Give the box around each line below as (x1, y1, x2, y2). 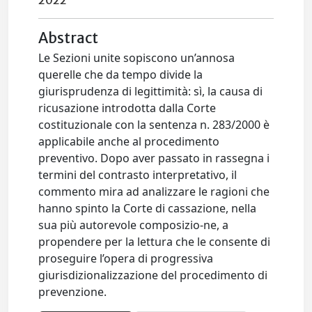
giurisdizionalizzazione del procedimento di (38, 267, 268, 283)
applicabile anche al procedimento (38, 134, 220, 149)
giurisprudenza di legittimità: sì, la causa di (38, 84, 263, 99)
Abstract (38, 29, 99, 47)
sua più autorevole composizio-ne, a (38, 217, 229, 233)
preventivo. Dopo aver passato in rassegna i (38, 150, 270, 166)
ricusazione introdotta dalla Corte (38, 100, 217, 116)
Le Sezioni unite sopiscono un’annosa (38, 50, 235, 65)
